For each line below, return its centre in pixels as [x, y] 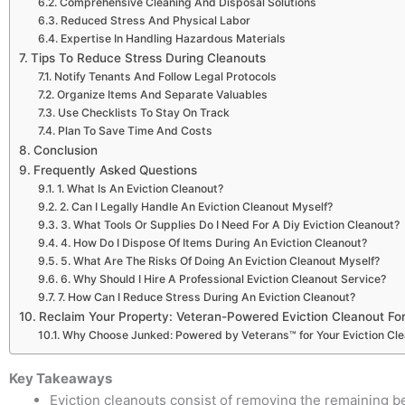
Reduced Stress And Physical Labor [155, 20]
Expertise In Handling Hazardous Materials [173, 38]
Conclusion [65, 150]
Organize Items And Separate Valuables [162, 94]
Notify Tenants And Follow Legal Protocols [165, 76]
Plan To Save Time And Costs [135, 130]
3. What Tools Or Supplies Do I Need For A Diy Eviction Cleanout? [230, 224]
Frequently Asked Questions [115, 170]
